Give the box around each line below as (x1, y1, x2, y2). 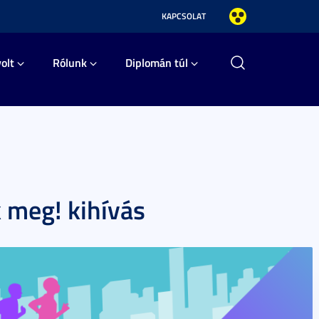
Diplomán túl (125, 54, 188, 70)
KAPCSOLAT (162, 10, 206, 22)
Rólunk (53, 54, 87, 70)
